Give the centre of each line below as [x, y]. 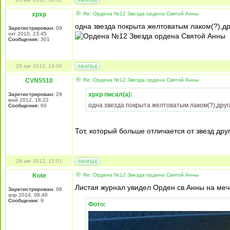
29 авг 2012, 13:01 [39, 161]
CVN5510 [39, 81]
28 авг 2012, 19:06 [39, 66]
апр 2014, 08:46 [28, 195]
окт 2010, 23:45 [27, 34]
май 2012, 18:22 [28, 100]
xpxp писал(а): [110, 94]
